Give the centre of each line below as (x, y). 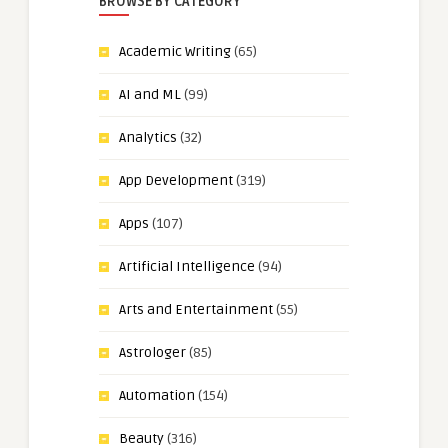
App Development (176, 180)
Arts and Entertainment (196, 309)
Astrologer (152, 352)
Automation (157, 395)
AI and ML (150, 94)
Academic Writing (175, 51)
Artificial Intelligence (187, 266)
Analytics (148, 137)
